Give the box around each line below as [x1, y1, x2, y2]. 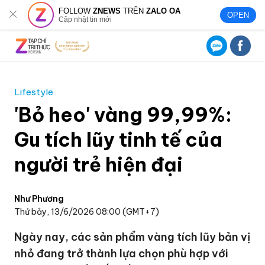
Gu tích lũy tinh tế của [14, 127, 223, 152]
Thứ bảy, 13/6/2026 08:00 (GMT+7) [14, 206, 160, 217]
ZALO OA [146, 6, 181, 15]
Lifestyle [14, 86, 54, 98]
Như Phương [14, 193, 64, 204]
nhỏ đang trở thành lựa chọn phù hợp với [14, 247, 229, 260]
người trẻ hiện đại [14, 152, 183, 177]
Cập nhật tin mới [59, 15, 112, 24]
